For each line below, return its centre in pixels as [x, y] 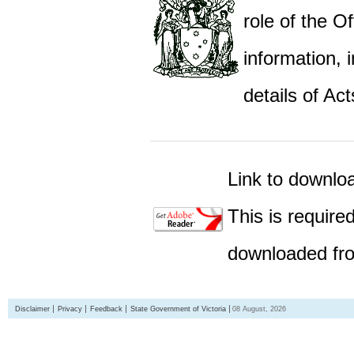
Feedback [106, 309]
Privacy [70, 309]
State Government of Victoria [178, 309]
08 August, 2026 [259, 309]
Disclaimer [32, 309]
